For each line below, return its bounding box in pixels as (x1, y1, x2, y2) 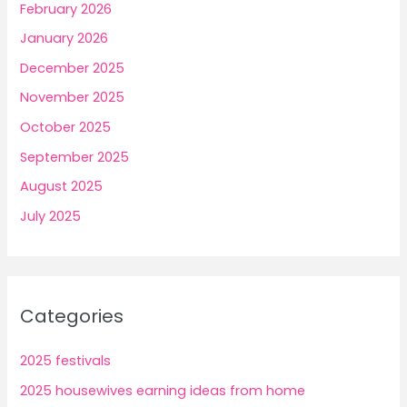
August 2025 (20, 177, 104, 196)
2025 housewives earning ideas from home (20, 381, 306, 400)
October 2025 (20, 118, 112, 137)
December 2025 (20, 58, 125, 77)
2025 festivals (20, 352, 112, 371)
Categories (20, 303, 124, 330)
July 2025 (20, 207, 82, 226)
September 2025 (20, 147, 130, 166)
